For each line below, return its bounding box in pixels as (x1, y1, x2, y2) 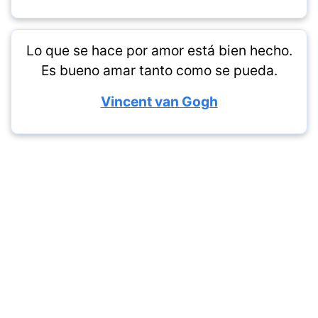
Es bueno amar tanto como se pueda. (40, 62, 278, 79)
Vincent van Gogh (100, 93, 218, 110)
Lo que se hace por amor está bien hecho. (26, 42, 292, 59)
